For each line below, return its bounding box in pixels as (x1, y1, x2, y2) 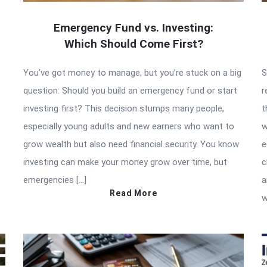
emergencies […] (23, 174, 86, 185)
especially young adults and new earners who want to (23, 120, 234, 132)
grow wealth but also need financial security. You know (23, 138, 239, 150)
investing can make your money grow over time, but (23, 156, 227, 167)
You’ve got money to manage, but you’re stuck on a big (23, 67, 241, 78)
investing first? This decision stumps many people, (23, 103, 224, 114)
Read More (110, 188, 157, 198)
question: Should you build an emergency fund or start (23, 85, 237, 96)
